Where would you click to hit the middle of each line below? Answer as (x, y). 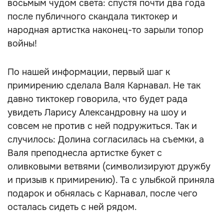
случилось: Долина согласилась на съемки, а (106, 139)
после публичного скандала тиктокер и (92, 16)
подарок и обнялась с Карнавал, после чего (102, 193)
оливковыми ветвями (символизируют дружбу (109, 166)
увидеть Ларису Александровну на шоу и (97, 112)
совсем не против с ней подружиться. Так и (102, 126)
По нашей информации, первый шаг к (89, 72)
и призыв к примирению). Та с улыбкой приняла (111, 180)
